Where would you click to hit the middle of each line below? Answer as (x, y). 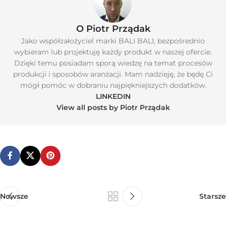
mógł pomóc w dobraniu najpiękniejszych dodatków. (113, 85)
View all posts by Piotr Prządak (113, 107)
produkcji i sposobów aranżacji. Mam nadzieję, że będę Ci (113, 74)
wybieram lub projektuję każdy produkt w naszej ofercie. (113, 52)
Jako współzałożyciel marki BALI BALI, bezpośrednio (113, 41)
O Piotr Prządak (113, 29)
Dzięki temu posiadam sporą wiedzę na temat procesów (113, 63)
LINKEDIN (113, 96)
